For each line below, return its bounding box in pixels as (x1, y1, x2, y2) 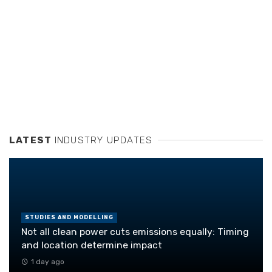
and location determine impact (21, 239, 162, 251)
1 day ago (30, 257, 64, 266)
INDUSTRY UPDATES (54, 134, 153, 146)
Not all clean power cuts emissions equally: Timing (21, 226, 249, 238)
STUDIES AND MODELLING (25, 214, 114, 221)
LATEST (9, 134, 55, 146)
